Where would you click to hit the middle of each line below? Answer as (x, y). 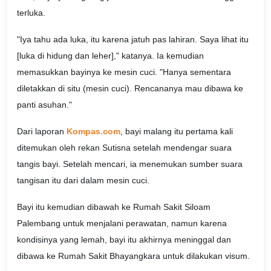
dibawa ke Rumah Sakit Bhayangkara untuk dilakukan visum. (133, 256)
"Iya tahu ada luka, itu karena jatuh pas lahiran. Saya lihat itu (133, 40)
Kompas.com (93, 131)
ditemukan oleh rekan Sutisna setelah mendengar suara (124, 147)
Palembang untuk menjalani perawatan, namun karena (122, 223)
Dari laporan (42, 131)
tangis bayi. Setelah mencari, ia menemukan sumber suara (130, 164)
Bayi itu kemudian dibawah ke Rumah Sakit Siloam (114, 207)
